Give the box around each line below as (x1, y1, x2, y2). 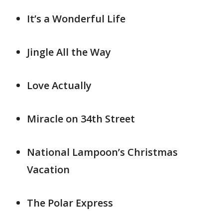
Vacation (27, 163, 70, 177)
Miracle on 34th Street (27, 112, 135, 126)
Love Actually (27, 79, 92, 93)
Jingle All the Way (27, 45, 111, 59)
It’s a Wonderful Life (27, 12, 125, 26)
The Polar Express (27, 196, 115, 210)
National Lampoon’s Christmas (27, 145, 178, 159)
